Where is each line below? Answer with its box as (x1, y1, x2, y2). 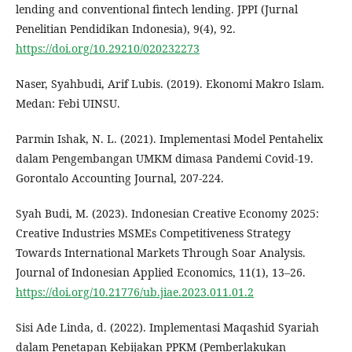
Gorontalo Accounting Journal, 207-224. (16, 170, 224, 185)
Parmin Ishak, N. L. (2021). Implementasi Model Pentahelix (16, 131, 323, 146)
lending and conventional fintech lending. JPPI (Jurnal (16, 2, 298, 16)
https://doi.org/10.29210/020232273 (16, 41, 200, 56)
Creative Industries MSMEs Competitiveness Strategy (16, 225, 291, 240)
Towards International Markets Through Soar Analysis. (16, 245, 306, 260)
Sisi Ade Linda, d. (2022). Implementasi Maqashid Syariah (16, 320, 319, 335)
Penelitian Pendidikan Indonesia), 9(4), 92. (16, 21, 236, 36)
